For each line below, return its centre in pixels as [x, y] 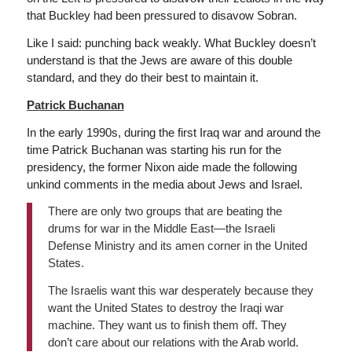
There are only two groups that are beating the [165, 211]
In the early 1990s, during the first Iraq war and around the [173, 132]
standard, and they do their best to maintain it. [142, 77]
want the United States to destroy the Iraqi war [165, 308]
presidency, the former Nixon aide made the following [161, 167]
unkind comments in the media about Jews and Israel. [164, 184]
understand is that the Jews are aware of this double [159, 60]
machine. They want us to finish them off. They [167, 325]
